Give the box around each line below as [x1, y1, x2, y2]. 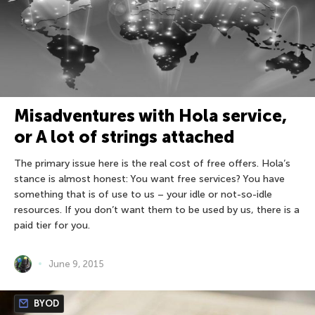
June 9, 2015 [49, 258, 104, 269]
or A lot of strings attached [14, 126, 234, 147]
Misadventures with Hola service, [14, 105, 287, 126]
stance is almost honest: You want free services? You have [14, 172, 285, 185]
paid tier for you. [14, 219, 90, 231]
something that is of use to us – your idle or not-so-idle [14, 188, 272, 200]
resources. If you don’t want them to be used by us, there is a [14, 203, 300, 216]
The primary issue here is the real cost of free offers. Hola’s [14, 157, 290, 169]
